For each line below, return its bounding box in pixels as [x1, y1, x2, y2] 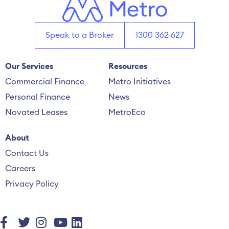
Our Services [5, 62, 53, 71]
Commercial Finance [5, 78, 84, 86]
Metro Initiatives [108, 78, 171, 86]
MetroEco [108, 108, 146, 117]
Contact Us [5, 149, 49, 158]
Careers [5, 165, 35, 173]
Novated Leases [5, 108, 67, 117]
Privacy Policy [5, 180, 59, 189]
